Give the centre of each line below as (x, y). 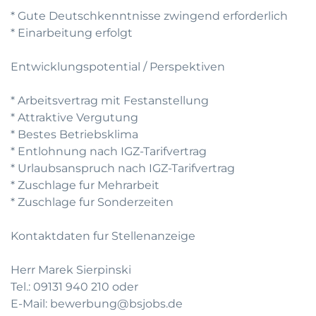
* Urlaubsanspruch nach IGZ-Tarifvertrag (123, 168)
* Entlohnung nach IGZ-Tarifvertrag (109, 151)
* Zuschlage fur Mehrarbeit (85, 185)
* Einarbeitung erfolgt (72, 33)
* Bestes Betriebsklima (74, 134)
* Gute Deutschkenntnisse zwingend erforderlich (149, 16)
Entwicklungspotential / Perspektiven (118, 67)
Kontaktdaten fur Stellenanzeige (103, 236)
